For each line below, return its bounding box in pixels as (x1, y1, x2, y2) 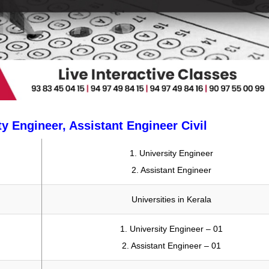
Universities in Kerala (131, 195, 211, 205)
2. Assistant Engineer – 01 (121, 241, 221, 251)
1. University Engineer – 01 (119, 224, 223, 234)
